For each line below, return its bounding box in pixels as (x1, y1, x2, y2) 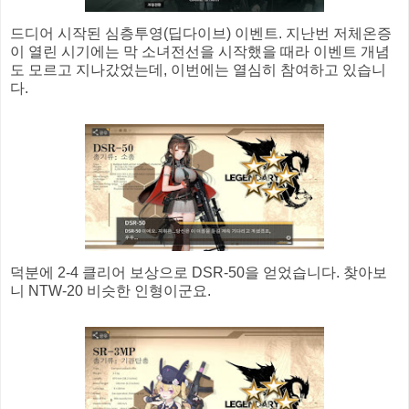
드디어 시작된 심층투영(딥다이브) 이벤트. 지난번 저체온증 (10, 25, 392, 41)
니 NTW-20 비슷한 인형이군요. (10, 282, 211, 299)
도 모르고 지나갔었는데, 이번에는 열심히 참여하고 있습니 (10, 61, 386, 78)
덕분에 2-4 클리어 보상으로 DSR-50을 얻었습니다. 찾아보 (10, 264, 387, 280)
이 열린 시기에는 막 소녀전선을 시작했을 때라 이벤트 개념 (10, 43, 390, 59)
